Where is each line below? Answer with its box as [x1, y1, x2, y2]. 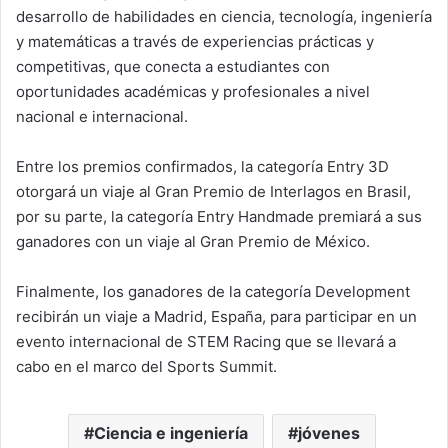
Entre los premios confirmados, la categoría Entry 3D [16, 156, 389, 176]
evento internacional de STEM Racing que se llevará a [16, 331, 396, 351]
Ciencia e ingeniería [93, 422, 248, 443]
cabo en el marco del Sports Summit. [16, 356, 277, 376]
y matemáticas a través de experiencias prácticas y [16, 31, 374, 51]
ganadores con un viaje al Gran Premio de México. [16, 231, 370, 251]
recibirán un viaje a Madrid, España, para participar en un [16, 306, 417, 326]
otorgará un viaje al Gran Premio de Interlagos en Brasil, [16, 181, 411, 201]
